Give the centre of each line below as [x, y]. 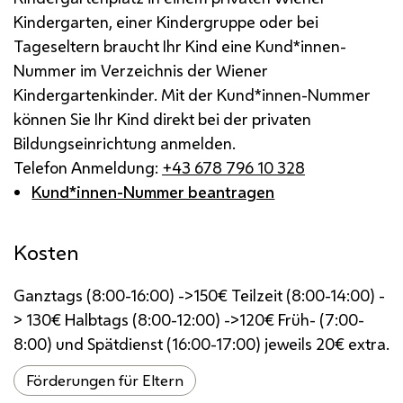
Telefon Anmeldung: [88, 167]
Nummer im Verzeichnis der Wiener [141, 70]
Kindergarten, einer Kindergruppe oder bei [166, 21]
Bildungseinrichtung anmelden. [125, 143]
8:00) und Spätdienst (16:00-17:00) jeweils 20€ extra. [201, 343]
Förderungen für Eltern [105, 380]
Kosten [46, 252]
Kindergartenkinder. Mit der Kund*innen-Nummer [192, 94]
